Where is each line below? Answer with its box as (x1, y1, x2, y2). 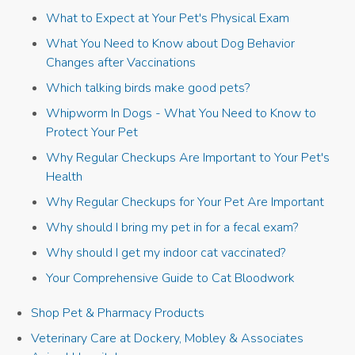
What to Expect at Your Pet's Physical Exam (46, 10, 290, 28)
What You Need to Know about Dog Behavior (46, 35, 296, 53)
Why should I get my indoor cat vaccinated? (46, 244, 286, 262)
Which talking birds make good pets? (46, 79, 250, 97)
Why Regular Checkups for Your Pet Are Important (46, 193, 325, 212)
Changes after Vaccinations (46, 54, 197, 72)
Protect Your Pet (46, 124, 139, 142)
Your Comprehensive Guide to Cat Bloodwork (46, 269, 296, 288)
